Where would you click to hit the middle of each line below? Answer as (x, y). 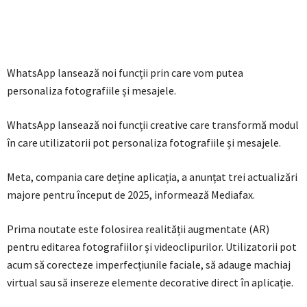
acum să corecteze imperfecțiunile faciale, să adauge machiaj (149, 265)
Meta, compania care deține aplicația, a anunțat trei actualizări (152, 177)
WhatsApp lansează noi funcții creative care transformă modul (153, 125)
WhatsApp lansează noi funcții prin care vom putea (125, 73)
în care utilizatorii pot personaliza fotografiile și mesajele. (144, 143)
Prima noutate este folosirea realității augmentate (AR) (138, 229)
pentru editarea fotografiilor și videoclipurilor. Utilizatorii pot (152, 247)
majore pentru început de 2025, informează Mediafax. (131, 195)
